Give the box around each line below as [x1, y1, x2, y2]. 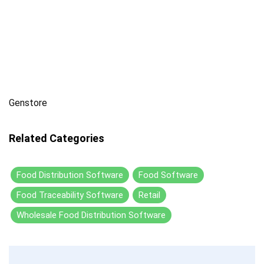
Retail [138, 189, 160, 200]
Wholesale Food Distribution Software [16, 209, 166, 220]
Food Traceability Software [16, 189, 123, 200]
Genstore [9, 97, 47, 108]
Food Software [138, 169, 198, 180]
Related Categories [9, 131, 104, 144]
